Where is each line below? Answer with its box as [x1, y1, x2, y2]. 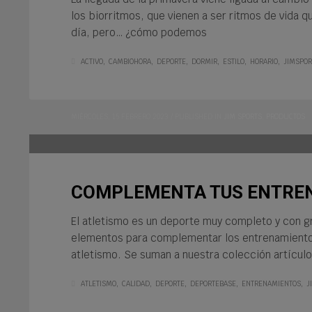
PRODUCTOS [266, 112, 305, 121]
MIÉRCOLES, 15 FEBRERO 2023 [71, 112, 169, 121]
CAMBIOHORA [109, 56, 151, 66]
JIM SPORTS [224, 112, 262, 121]
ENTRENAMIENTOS [242, 279, 301, 288]
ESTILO [223, 56, 244, 66]
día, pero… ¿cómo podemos [71, 25, 207, 39]
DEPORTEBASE [190, 279, 236, 288]
